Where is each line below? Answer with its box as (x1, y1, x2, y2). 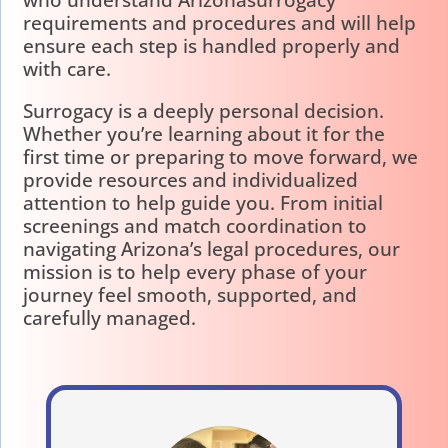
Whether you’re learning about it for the (23, 121, 386, 147)
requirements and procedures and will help (23, 10, 417, 36)
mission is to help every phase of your (23, 259, 368, 285)
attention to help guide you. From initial (23, 190, 384, 216)
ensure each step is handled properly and (23, 33, 401, 59)
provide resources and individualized (23, 167, 359, 193)
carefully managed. (23, 305, 197, 331)
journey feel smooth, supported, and (23, 282, 358, 308)
